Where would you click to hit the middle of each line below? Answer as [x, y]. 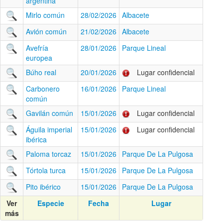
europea [39, 58]
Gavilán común [50, 113]
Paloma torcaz [49, 154]
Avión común [46, 31]
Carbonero [43, 89]
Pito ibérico [43, 187]
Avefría [37, 48]
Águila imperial [49, 129]
